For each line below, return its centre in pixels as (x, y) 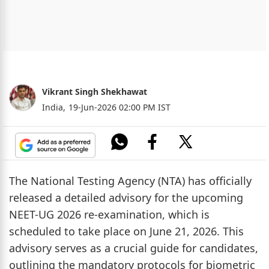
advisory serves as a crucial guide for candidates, (134, 248)
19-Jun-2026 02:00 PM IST (119, 107)
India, (54, 107)
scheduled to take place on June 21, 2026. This (126, 231)
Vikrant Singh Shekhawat (95, 91)
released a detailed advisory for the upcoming (126, 197)
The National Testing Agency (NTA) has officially (130, 180)
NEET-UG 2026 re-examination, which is (109, 214)
